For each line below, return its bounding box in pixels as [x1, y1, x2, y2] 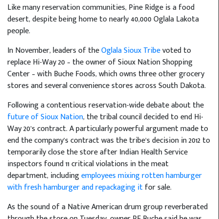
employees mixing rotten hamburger [81, 169, 202, 182]
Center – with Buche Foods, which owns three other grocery [7, 67, 204, 81]
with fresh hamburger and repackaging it [7, 180, 143, 194]
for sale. [143, 180, 172, 194]
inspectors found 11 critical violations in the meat [7, 157, 169, 171]
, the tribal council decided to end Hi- [83, 110, 203, 124]
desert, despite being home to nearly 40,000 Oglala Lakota [7, 12, 199, 26]
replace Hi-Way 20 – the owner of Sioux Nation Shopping [7, 55, 193, 69]
